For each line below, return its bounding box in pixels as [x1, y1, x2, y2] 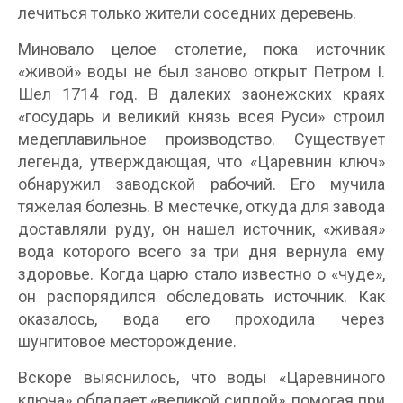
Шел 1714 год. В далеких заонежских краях [18, 84, 385, 103]
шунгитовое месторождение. [18, 331, 237, 351]
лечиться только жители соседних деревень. [18, 3, 356, 22]
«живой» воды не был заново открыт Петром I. [18, 61, 385, 81]
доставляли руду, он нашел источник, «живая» [18, 219, 385, 238]
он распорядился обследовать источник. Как [18, 286, 385, 306]
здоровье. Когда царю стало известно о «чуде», [18, 264, 385, 283]
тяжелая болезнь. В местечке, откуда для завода [18, 196, 385, 216]
